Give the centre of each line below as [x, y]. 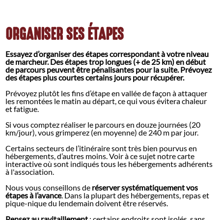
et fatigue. [22, 109]
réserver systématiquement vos [145, 188]
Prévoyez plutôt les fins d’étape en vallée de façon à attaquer [107, 93]
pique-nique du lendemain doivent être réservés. [87, 203]
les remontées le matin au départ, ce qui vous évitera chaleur [106, 101]
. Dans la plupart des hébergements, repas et [136, 195]
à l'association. [30, 172]
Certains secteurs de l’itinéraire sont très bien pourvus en [101, 148]
